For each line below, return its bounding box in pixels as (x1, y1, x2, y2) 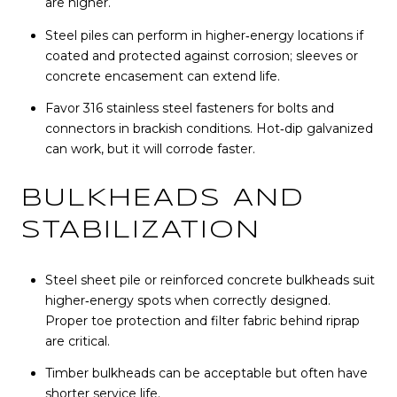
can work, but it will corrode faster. (44, 140, 255, 157)
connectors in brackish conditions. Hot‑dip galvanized (44, 120, 373, 136)
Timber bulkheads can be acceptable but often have (44, 365, 368, 382)
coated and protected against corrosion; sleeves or (44, 47, 358, 64)
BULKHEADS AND (21, 186, 305, 211)
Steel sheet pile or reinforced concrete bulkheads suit (44, 272, 375, 289)
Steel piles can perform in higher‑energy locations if (44, 27, 363, 43)
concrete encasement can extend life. (44, 67, 280, 84)
